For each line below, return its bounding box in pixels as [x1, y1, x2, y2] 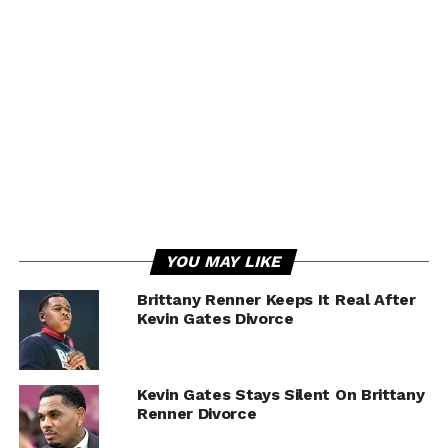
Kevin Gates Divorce [136, 308, 294, 328]
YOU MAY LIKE [164, 251, 285, 271]
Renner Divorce [136, 403, 257, 423]
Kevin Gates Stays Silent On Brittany [136, 384, 425, 404]
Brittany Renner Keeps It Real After [136, 289, 416, 309]
